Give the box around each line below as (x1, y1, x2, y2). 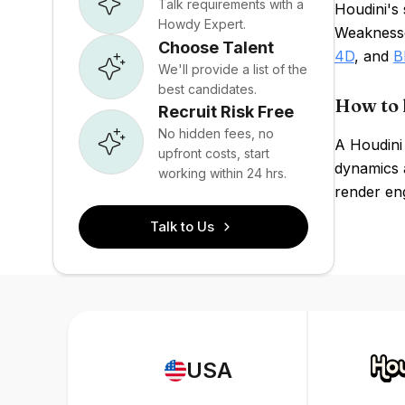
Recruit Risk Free (158, 102, 294, 121)
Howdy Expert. (158, 15, 246, 32)
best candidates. (158, 80, 257, 97)
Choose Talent (158, 37, 274, 57)
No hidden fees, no (158, 126, 274, 141)
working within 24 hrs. (158, 165, 287, 181)
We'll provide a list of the (158, 61, 307, 77)
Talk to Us (150, 218, 215, 235)
